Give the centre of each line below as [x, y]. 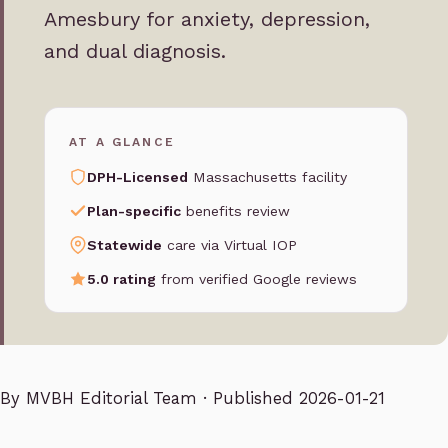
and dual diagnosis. [135, 51]
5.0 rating [121, 279]
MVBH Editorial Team [111, 399]
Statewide [124, 245]
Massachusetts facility [267, 177]
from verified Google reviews [256, 279]
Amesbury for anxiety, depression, [207, 19]
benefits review [235, 211]
